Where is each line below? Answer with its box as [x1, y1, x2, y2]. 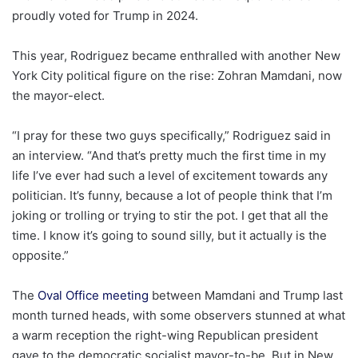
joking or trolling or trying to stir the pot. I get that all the [12, 208, 328, 224]
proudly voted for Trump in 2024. [12, 8, 198, 24]
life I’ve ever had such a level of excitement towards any [12, 168, 328, 184]
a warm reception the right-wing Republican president [12, 328, 318, 344]
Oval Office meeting [38, 288, 149, 304]
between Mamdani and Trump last [149, 288, 343, 304]
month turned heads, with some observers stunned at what [12, 308, 345, 324]
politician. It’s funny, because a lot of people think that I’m [12, 188, 332, 204]
